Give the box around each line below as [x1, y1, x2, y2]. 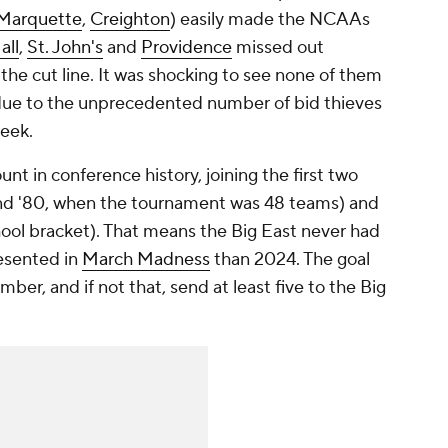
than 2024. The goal [210, 248, 370, 272]
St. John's [27, 36, 103, 60]
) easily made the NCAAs [170, 8, 370, 32]
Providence [141, 36, 232, 60]
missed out [232, 36, 324, 60]
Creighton [90, 8, 170, 32]
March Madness [82, 248, 210, 272]
